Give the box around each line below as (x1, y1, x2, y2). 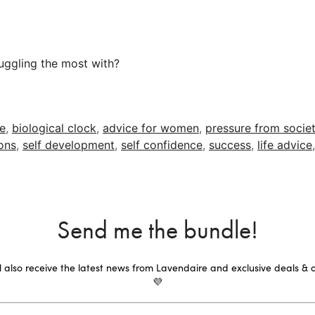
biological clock (12, 121, 96, 136)
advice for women (103, 121, 199, 136)
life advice (257, 138, 312, 153)
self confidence (121, 138, 202, 153)
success (209, 138, 251, 153)
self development (22, 138, 115, 153)
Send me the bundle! (57, 214, 258, 247)
